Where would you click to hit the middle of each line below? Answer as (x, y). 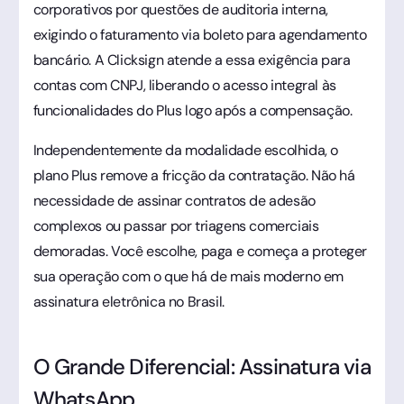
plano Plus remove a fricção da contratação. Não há (194, 175)
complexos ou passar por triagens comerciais (176, 225)
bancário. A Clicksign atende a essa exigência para (192, 60)
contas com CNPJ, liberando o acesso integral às (184, 85)
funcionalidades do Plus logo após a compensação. (193, 110)
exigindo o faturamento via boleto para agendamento (200, 34)
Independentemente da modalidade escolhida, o (185, 150)
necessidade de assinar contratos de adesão (174, 200)
